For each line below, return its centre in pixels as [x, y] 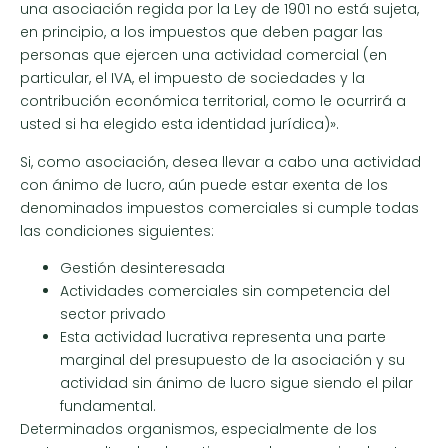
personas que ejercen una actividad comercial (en [203, 55]
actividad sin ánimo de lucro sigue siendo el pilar [236, 383]
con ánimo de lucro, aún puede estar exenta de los [204, 184]
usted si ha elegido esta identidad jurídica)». [179, 124]
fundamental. [108, 406]
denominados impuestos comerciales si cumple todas [219, 207]
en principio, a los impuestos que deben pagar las [201, 32]
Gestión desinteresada [142, 268]
